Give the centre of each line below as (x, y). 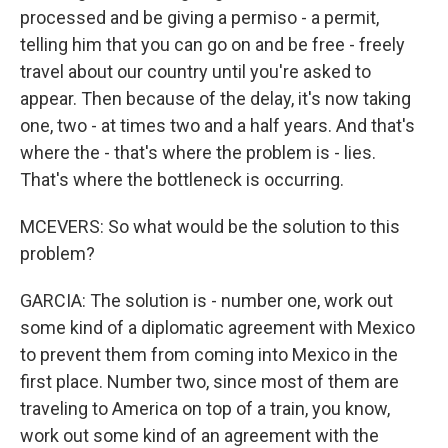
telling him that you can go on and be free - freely (212, 44)
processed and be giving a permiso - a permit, (199, 17)
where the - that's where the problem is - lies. (198, 152)
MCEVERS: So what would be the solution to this (210, 226)
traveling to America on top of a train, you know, (205, 408)
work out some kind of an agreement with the (199, 435)
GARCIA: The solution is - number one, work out (206, 300)
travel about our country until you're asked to (195, 71)
